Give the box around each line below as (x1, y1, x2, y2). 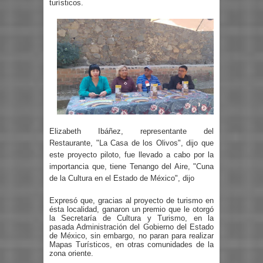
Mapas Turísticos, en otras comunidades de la (49, 240, 214, 249)
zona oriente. (49, 248, 93, 258)
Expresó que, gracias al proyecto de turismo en (49, 195, 214, 205)
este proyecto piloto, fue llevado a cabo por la (49, 150, 214, 160)
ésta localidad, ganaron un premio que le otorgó (49, 204, 214, 214)
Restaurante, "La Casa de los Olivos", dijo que (49, 139, 214, 148)
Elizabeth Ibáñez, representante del (49, 127, 214, 136)
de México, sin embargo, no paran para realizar (49, 231, 214, 240)
